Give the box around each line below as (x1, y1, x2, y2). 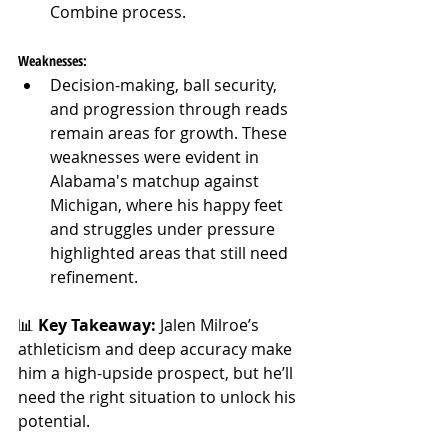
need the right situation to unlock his (18, 385, 300, 408)
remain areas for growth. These (50, 121, 291, 144)
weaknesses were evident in (50, 145, 263, 168)
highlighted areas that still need (50, 241, 292, 264)
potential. (18, 409, 90, 432)
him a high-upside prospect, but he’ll (18, 361, 297, 384)
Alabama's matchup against (50, 169, 263, 192)
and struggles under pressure (50, 217, 279, 240)
